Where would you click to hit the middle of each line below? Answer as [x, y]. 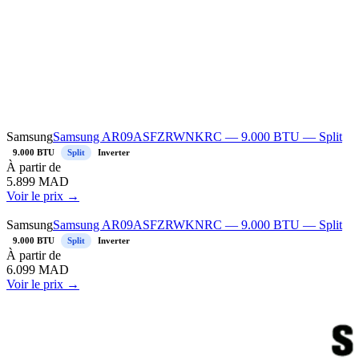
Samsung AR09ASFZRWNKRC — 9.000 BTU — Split [198, 137]
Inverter [114, 153]
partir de [38, 167]
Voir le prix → [43, 196]
